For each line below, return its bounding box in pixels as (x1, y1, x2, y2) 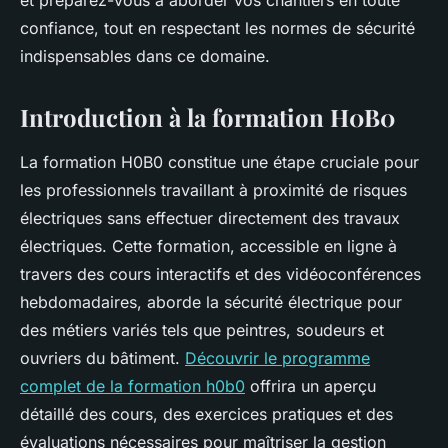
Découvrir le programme (185, 348, 370, 369)
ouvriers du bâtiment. (20, 348, 185, 369)
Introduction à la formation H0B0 (20, 101, 395, 134)
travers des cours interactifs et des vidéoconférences (20, 264, 421, 285)
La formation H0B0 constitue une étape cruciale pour (20, 152, 419, 173)
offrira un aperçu (245, 376, 376, 397)
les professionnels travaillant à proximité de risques (20, 180, 407, 201)
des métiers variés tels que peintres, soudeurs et (20, 320, 384, 341)
